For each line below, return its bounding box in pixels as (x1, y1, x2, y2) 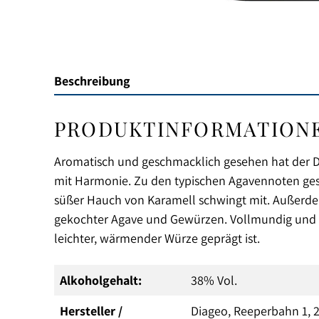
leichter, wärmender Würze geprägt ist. (54, 230, 260, 246)
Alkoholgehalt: (60, 272, 142, 288)
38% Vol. (191, 272, 237, 288)
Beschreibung (54, 73, 130, 89)
